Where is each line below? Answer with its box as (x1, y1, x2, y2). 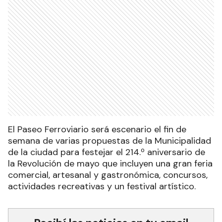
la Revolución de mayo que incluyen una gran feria (8, 157, 213, 169)
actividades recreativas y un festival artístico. (8, 180, 196, 192)
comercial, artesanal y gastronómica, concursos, (8, 168, 208, 181)
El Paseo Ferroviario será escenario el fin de (8, 123, 186, 135)
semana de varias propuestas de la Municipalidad (8, 134, 211, 147)
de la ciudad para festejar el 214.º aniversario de (8, 146, 205, 158)
